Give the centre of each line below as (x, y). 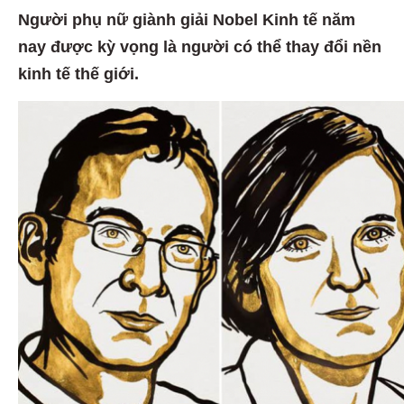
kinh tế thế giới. (78, 72)
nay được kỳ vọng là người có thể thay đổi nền (200, 45)
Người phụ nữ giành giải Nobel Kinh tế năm (187, 18)
